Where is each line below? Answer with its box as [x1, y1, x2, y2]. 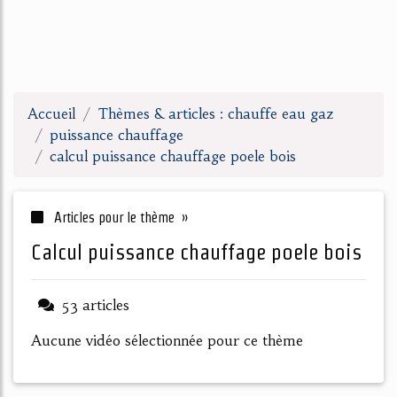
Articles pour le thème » [51, 210, 188, 225]
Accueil [27, 105, 75, 122]
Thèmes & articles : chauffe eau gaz [97, 105, 334, 122]
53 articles [61, 296, 129, 314]
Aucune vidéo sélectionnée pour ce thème [31, 331, 303, 349]
